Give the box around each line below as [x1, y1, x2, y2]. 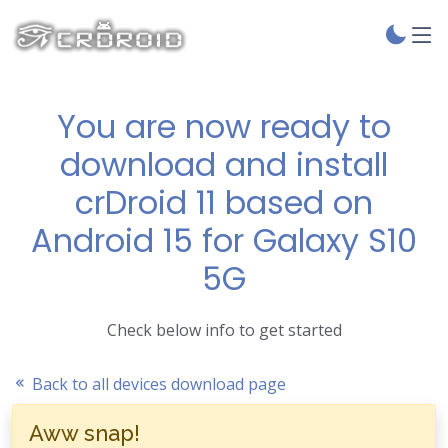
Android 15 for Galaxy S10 [31, 218, 417, 263]
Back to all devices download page [28, 373, 286, 395]
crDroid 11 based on [75, 180, 373, 225]
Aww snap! [29, 421, 140, 446]
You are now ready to [57, 104, 391, 149]
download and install [60, 142, 388, 187]
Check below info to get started [106, 319, 342, 341]
